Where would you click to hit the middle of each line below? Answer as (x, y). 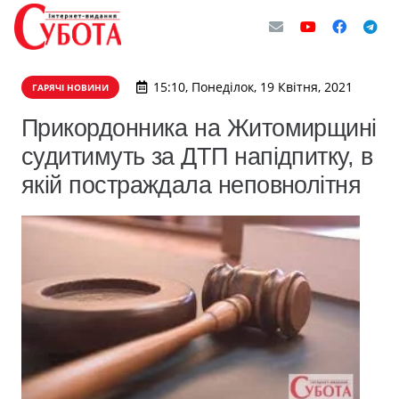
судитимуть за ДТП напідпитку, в (197, 156)
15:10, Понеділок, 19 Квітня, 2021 (252, 87)
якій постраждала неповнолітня (191, 185)
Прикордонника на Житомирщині (199, 128)
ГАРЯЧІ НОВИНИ (70, 87)
